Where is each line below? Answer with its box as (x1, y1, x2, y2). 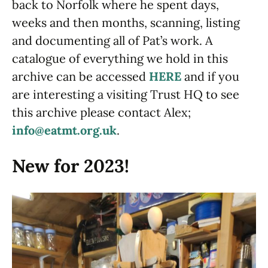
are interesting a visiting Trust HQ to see (12, 86, 239, 102)
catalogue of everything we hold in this (12, 50, 228, 66)
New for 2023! (12, 154, 129, 177)
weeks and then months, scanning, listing (12, 14, 240, 30)
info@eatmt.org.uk (12, 122, 117, 138)
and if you (181, 68, 239, 84)
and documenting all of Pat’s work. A (12, 32, 213, 48)
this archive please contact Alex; (12, 104, 191, 120)
